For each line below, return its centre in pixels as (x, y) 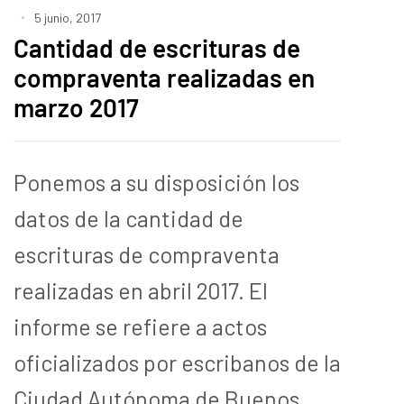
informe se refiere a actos (140, 326)
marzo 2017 (76, 107)
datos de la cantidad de (129, 218)
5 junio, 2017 (68, 17)
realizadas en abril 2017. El (141, 290)
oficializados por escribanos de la (177, 362)
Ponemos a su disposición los (156, 182)
